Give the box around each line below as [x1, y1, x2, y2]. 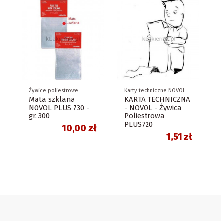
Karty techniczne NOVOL [124, 87, 185, 94]
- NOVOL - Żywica [124, 103, 182, 112]
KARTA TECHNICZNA [124, 95, 190, 104]
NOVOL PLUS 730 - [29, 103, 89, 112]
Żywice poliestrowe [29, 87, 78, 94]
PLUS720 [124, 120, 153, 129]
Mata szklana [29, 95, 75, 104]
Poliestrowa [124, 111, 165, 121]
